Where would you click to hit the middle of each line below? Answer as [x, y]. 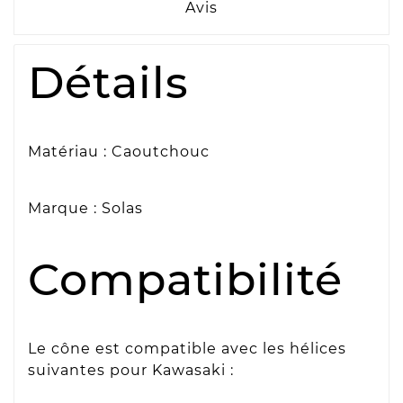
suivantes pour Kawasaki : [131, 371]
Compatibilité [185, 280]
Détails [108, 82]
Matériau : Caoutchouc [119, 151]
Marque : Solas [85, 209]
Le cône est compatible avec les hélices [187, 349]
